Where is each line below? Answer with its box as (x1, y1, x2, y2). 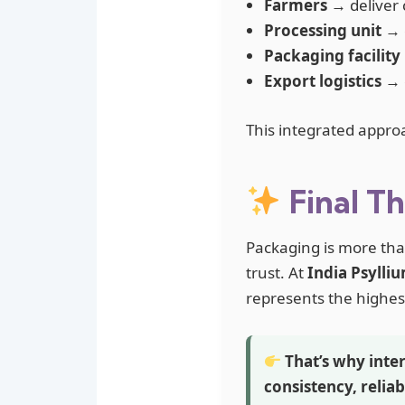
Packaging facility (264, 44, 400, 66)
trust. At (246, 262, 307, 284)
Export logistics (264, 70, 381, 91)
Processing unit (264, 19, 381, 41)
